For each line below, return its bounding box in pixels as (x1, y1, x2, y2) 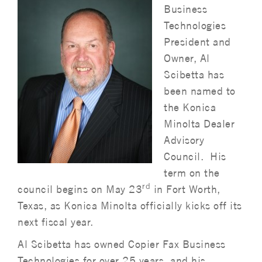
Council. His (164, 150, 226, 163)
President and (164, 36, 231, 48)
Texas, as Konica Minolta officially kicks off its (18, 199, 242, 212)
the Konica (164, 101, 216, 113)
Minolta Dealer (164, 118, 235, 130)
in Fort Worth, (150, 183, 220, 195)
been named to (164, 85, 236, 97)
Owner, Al (164, 52, 210, 64)
